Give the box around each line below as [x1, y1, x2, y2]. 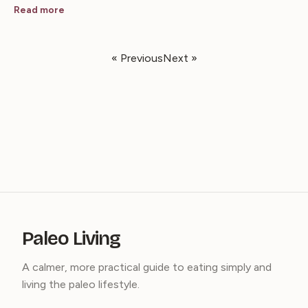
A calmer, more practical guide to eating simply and [22, 261, 272, 274]
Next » [162, 52, 197, 65]
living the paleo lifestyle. [22, 278, 140, 291]
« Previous [111, 52, 163, 65]
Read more [14, 4, 65, 16]
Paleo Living [22, 227, 121, 250]
